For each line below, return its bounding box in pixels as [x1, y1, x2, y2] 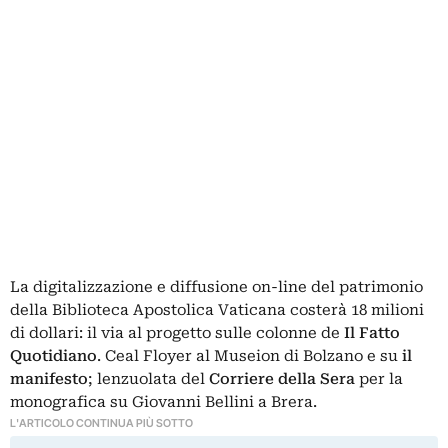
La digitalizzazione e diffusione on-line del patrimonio [10, 278, 423, 297]
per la [359, 370, 403, 389]
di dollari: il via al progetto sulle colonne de [10, 324, 344, 343]
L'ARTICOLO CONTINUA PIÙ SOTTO [10, 416, 193, 431]
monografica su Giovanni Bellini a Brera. [10, 393, 317, 412]
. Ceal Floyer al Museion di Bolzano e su [97, 347, 402, 366]
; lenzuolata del [88, 370, 209, 389]
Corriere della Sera [209, 370, 359, 389]
